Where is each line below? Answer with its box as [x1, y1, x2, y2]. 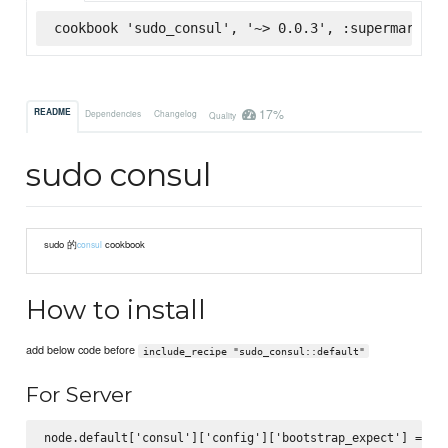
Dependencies [85, 106, 142, 119]
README [34, 106, 72, 119]
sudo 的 [44, 237, 78, 252]
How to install [26, 293, 207, 326]
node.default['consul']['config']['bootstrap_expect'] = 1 [43, 430, 436, 445]
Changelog [153, 106, 197, 119]
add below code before [26, 341, 139, 358]
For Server [26, 382, 133, 408]
